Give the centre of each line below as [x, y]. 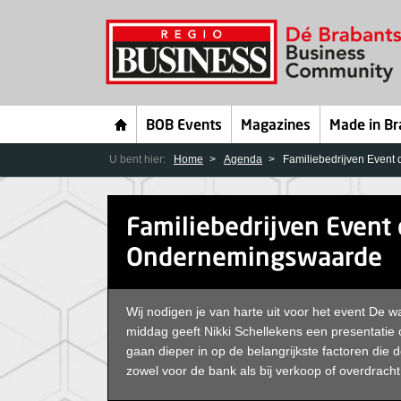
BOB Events [184, 126]
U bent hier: [139, 159]
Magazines [276, 126]
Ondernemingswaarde [254, 260]
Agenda [243, 159]
